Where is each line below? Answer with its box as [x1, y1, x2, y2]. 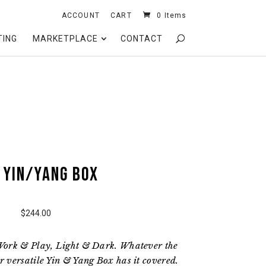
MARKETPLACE [32, 34, 98, 43]
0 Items [157, 11, 187, 20]
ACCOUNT [61, 11, 100, 20]
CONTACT [120, 34, 163, 43]
